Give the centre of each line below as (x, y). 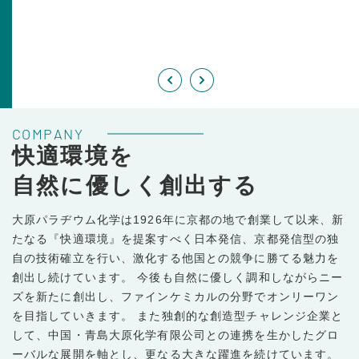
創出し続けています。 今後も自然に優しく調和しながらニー (178, 277)
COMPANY (48, 133)
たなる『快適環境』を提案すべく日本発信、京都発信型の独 (176, 238)
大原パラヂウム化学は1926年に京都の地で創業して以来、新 (178, 219)
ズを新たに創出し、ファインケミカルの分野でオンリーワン (176, 296)
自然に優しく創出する (135, 185)
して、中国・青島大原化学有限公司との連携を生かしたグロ (176, 335)
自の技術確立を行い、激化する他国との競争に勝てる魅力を (176, 258)
